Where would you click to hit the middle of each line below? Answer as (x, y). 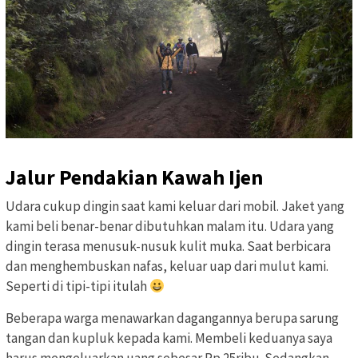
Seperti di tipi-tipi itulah (78, 286)
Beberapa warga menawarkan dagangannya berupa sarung (172, 318)
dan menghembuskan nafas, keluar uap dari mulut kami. (167, 266)
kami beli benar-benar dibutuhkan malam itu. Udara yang (170, 226)
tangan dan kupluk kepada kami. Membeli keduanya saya (169, 338)
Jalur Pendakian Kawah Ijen (134, 177)
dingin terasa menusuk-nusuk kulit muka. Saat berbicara (168, 246)
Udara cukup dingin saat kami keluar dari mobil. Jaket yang (175, 206)
